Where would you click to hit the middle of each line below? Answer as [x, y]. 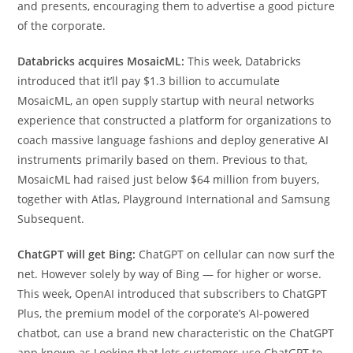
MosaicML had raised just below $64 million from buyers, [169, 179]
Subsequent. [51, 219]
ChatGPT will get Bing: [77, 254]
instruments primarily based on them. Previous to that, [163, 160]
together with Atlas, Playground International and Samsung [174, 199]
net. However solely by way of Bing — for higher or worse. [170, 274]
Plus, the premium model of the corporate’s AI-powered [164, 313]
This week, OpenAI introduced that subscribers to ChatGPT [173, 294]
